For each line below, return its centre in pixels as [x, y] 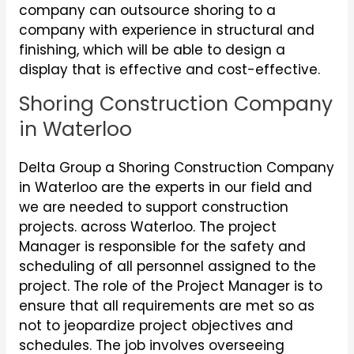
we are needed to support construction [153, 207]
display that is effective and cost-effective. [169, 70]
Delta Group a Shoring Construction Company [176, 167]
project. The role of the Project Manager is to [170, 286]
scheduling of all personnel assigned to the [167, 266]
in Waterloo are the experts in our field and [165, 187]
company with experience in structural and [166, 30]
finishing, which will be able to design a [152, 50]
